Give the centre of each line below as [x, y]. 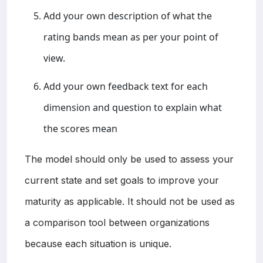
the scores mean [80, 128]
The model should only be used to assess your [129, 159]
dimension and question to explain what [133, 107]
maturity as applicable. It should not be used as [130, 201]
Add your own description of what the [128, 16]
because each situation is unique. [98, 243]
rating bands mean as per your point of [131, 37]
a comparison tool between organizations [117, 222]
